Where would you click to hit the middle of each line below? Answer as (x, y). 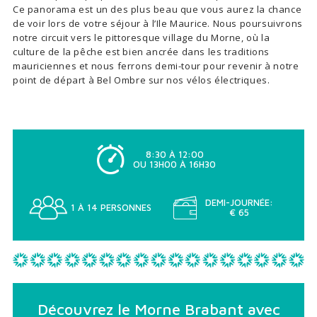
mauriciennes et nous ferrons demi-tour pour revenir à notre (156, 66)
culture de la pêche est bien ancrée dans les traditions (141, 52)
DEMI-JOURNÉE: (240, 203)
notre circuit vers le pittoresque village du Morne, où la (142, 38)
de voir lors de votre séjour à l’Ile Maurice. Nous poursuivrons (158, 24)
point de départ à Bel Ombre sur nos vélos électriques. (143, 80)
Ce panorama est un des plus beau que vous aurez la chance (157, 10)
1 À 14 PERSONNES (111, 208)
